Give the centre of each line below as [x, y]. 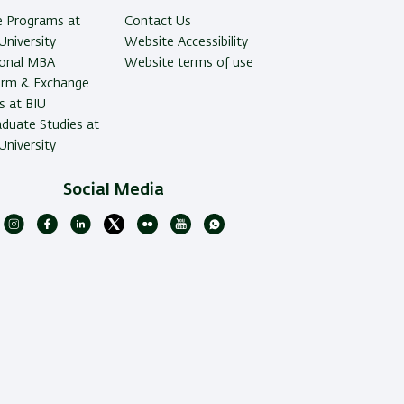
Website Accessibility [186, 43]
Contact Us [157, 22]
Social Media [114, 191]
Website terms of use [188, 64]
